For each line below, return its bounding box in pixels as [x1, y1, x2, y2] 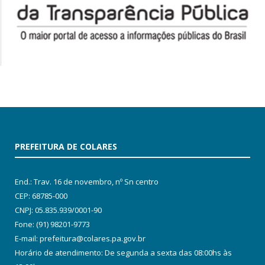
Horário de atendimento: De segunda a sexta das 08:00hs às [15, 247, 232, 258]
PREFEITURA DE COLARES [15, 141, 117, 153]
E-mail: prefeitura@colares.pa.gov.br [15, 233, 146, 244]
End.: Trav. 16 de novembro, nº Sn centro [15, 176, 159, 188]
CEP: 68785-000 [15, 190, 67, 202]
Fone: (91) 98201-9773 [15, 219, 90, 230]
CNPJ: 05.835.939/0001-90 [15, 205, 102, 216]
